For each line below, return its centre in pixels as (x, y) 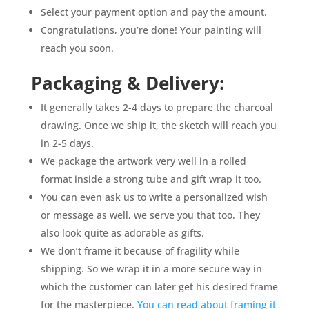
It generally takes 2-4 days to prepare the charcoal (157, 108)
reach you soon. (77, 48)
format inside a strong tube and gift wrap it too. (151, 179)
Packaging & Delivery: (127, 83)
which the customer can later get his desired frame (159, 287)
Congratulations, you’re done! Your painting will (151, 30)
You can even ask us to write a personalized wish (154, 197)
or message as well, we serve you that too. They (150, 215)
